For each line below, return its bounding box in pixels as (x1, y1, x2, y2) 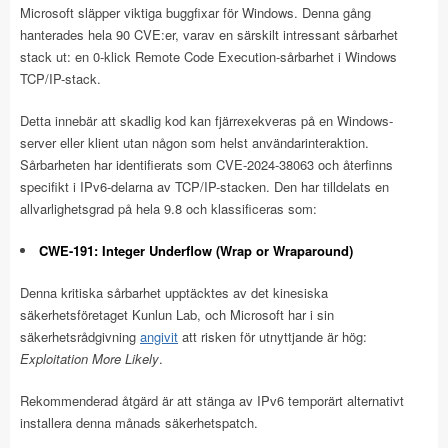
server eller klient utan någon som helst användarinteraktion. (20, 132, 369, 152)
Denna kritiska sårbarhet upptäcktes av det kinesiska (20, 282, 328, 302)
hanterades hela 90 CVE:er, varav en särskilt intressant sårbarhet (20, 24, 398, 44)
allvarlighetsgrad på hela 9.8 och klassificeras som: (20, 198, 317, 218)
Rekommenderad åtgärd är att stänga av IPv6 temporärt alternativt (20, 390, 404, 410)
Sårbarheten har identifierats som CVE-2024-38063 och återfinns (20, 154, 393, 174)
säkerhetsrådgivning (20, 326, 140, 346)
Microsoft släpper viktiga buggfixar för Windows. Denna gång (20, 2, 371, 22)
